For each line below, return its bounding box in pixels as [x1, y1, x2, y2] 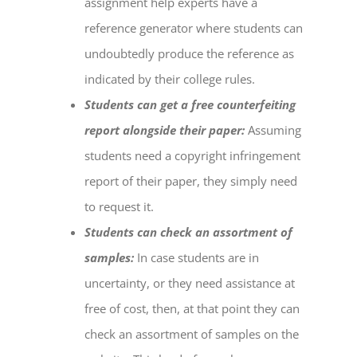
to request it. [84, 198, 158, 215]
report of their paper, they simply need [84, 173, 298, 190]
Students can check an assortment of [84, 224, 293, 241]
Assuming [245, 122, 302, 139]
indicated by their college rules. [84, 71, 259, 88]
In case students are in [134, 249, 260, 266]
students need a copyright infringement [84, 147, 301, 164]
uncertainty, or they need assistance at [84, 275, 296, 292]
